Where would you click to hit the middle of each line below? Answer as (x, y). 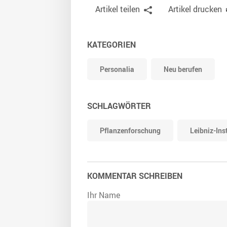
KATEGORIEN (111, 45)
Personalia (117, 69)
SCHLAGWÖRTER (119, 106)
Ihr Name (104, 195)
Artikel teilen (118, 9)
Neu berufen (183, 69)
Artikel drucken (195, 9)
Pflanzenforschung (130, 131)
